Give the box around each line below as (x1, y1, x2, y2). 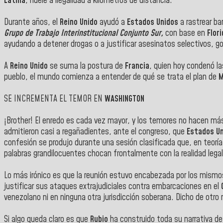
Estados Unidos (127, 16, 178, 28)
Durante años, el (4, 16, 60, 28)
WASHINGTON (105, 93, 144, 105)
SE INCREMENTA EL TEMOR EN (4, 93, 105, 105)
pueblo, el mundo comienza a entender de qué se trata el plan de (4, 71, 219, 83)
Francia (125, 60, 149, 72)
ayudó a (98, 16, 127, 28)
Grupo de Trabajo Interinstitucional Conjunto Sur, (4, 27, 165, 39)
